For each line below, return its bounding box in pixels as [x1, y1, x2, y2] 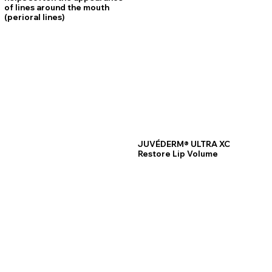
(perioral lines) [4, 12, 65, 22]
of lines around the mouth [4, 2, 110, 13]
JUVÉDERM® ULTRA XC [138, 139, 231, 149]
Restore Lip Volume [138, 149, 219, 159]
